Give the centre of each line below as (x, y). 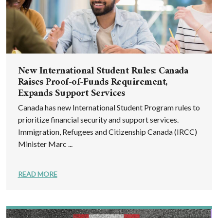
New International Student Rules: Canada (103, 71)
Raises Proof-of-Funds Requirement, (92, 82)
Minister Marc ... (45, 144)
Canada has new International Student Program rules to (109, 107)
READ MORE (37, 174)
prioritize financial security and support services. (98, 119)
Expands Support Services (71, 93)
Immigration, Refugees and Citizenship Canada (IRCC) (107, 131)
